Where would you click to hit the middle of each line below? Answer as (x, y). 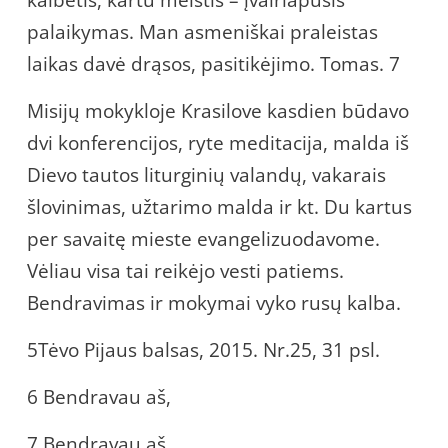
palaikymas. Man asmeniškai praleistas (202, 31)
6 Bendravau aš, (99, 396)
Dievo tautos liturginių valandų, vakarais (206, 174)
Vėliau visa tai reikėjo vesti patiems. (185, 270)
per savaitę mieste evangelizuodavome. (203, 238)
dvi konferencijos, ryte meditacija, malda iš (218, 142)
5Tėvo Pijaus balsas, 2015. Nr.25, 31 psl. (203, 349)
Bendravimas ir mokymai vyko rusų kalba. (214, 302)
